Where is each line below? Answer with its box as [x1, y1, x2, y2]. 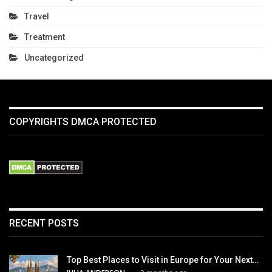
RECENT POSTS [9, 217, 79, 229]
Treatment [24, 32, 65, 42]
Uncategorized [24, 53, 84, 63]
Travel [24, 12, 49, 22]
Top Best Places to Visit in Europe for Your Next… [67, 255, 259, 265]
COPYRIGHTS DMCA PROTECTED [9, 116, 157, 128]
